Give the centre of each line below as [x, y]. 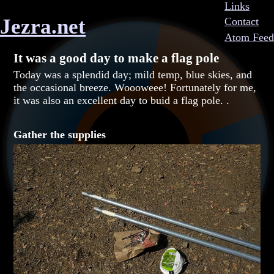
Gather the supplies [60, 135]
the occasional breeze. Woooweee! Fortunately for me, [135, 88]
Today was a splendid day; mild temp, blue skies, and [133, 75]
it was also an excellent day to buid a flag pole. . [122, 101]
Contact [242, 22]
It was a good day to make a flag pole [117, 58]
